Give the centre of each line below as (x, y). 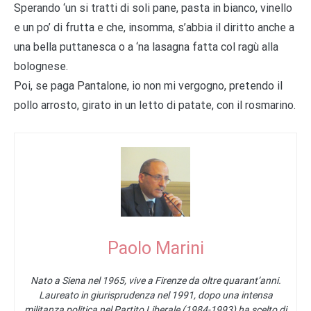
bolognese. (41, 66)
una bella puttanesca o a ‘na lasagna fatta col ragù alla (146, 47)
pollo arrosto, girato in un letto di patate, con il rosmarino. (155, 105)
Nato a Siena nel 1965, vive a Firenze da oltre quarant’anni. (155, 280)
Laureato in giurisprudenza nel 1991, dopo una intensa (155, 295)
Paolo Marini (155, 248)
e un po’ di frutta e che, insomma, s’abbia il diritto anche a (154, 27)
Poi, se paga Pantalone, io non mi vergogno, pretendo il (148, 85)
